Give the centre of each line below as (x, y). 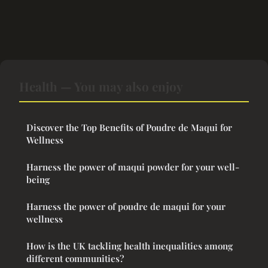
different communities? (75, 259)
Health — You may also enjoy (101, 86)
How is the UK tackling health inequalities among (130, 246)
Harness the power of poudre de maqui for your (126, 207)
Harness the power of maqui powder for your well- (133, 167)
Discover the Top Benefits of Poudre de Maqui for (129, 128)
